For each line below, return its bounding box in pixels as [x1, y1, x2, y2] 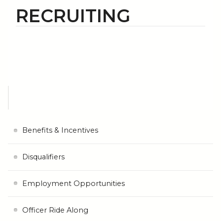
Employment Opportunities [22, 179, 125, 188]
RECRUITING [16, 4, 130, 27]
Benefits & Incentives [22, 126, 98, 135]
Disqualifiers [22, 152, 65, 162]
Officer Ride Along [22, 205, 88, 215]
